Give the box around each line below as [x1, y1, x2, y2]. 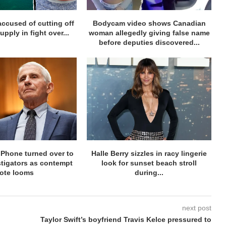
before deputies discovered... [98, 38, 200, 46]
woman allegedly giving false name [88, 28, 210, 37]
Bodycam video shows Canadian [92, 19, 206, 27]
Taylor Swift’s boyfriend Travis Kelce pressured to [40, 215, 211, 224]
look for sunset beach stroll [101, 159, 197, 167]
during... [135, 168, 164, 177]
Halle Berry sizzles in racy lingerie [91, 149, 207, 158]
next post [182, 204, 211, 212]
